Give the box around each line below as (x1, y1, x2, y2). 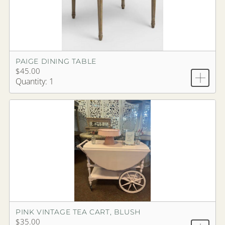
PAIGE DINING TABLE (16, 57, 96, 66)
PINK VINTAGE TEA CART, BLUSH (16, 207, 141, 217)
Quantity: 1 (16, 76, 54, 87)
